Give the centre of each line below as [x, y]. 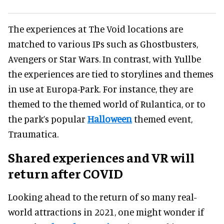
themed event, [162, 118]
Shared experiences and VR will [101, 157]
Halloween [110, 118]
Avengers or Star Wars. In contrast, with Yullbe [104, 58]
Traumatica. [34, 133]
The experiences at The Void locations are [95, 28]
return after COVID [65, 173]
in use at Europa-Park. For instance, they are [100, 88]
